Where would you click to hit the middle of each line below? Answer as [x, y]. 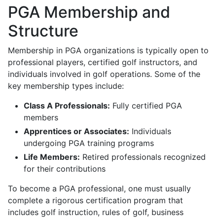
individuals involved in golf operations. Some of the [104, 74]
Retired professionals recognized [143, 157]
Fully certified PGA [146, 106]
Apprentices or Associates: [76, 131]
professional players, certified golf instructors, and [103, 62]
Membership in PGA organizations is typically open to [108, 51]
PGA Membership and [89, 12]
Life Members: [52, 157]
